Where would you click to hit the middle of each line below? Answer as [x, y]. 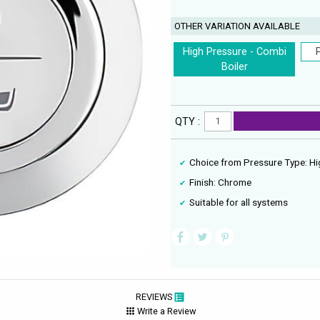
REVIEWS [155, 296]
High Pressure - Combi [234, 51]
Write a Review [166, 311]
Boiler [234, 66]
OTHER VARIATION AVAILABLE [237, 26]
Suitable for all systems [239, 202]
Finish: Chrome [221, 182]
